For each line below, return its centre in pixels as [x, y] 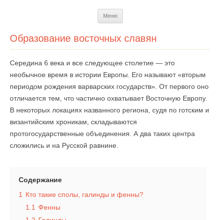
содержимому [145, 26]
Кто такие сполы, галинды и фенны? [84, 194]
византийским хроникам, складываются [73, 122]
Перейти [136, 12]
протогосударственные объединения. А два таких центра [102, 134]
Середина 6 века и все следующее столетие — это [92, 63]
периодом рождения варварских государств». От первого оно [109, 86]
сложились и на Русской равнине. [81, 145]
